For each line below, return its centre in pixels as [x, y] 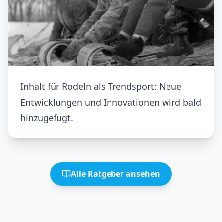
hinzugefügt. [47, 118]
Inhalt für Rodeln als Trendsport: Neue [101, 86]
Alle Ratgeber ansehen [115, 174]
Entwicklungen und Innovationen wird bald [111, 102]
